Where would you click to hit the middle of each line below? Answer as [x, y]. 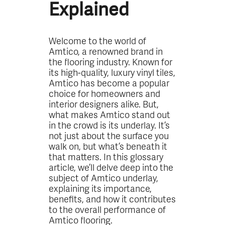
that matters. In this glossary [106, 156]
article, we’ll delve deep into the [111, 167]
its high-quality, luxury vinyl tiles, [112, 72]
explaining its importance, [100, 188]
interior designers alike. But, [104, 103]
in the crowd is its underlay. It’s [109, 125]
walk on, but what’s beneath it [108, 146]
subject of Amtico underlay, [104, 177]
